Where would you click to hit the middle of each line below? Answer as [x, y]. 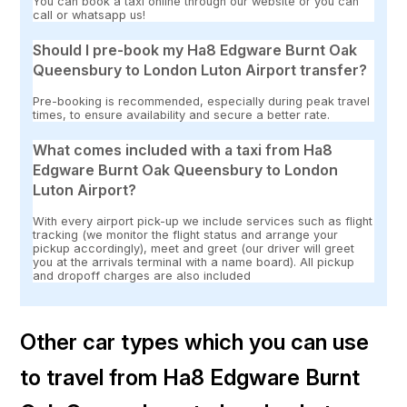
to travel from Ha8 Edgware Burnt [190, 377]
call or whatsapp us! [89, 15]
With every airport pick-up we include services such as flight [203, 222]
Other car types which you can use [195, 342]
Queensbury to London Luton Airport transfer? [200, 70]
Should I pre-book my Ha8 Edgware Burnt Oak [195, 50]
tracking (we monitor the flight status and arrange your [186, 235]
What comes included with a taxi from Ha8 [183, 150]
